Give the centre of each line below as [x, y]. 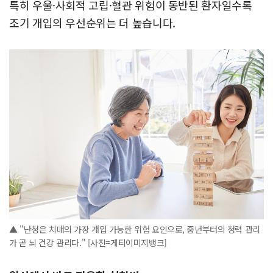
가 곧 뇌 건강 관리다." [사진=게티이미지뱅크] [88, 242]
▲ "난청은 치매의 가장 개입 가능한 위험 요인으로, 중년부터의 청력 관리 [135, 229]
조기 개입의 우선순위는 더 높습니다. [92, 22]
